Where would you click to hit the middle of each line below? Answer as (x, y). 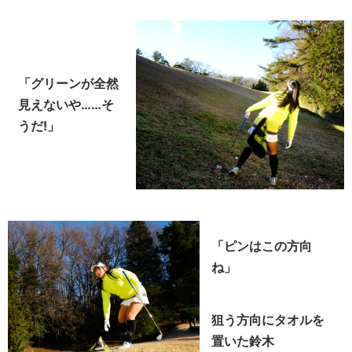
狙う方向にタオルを (268, 319)
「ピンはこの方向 (261, 246)
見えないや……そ (66, 105)
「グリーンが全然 (68, 84)
